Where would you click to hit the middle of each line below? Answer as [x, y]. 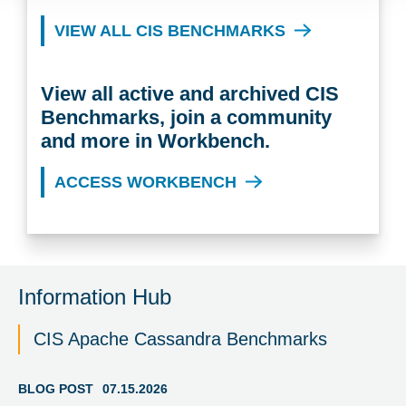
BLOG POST [56, 388]
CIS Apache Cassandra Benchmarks [180, 338]
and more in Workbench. [155, 140]
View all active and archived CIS [190, 93]
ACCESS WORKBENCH [145, 182]
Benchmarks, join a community [186, 117]
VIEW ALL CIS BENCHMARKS [170, 30]
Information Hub [95, 296]
